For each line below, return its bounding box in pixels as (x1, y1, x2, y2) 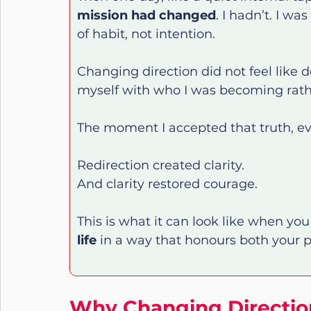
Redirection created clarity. (77, 157, 244, 173)
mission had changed (77, 7, 216, 23)
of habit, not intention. (77, 26, 215, 42)
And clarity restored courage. (77, 176, 258, 192)
